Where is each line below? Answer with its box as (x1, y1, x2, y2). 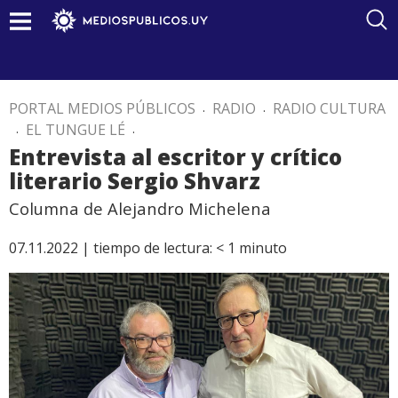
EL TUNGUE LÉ (26, 120, 125, 139)
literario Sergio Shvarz (9, 166, 260, 195)
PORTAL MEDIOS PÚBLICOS (9, 99, 195, 118)
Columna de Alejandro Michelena (9, 197, 271, 219)
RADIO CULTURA (273, 99, 386, 118)
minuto (239, 238, 287, 258)
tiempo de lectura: (93, 238, 212, 258)
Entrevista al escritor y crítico (9, 142, 342, 171)
